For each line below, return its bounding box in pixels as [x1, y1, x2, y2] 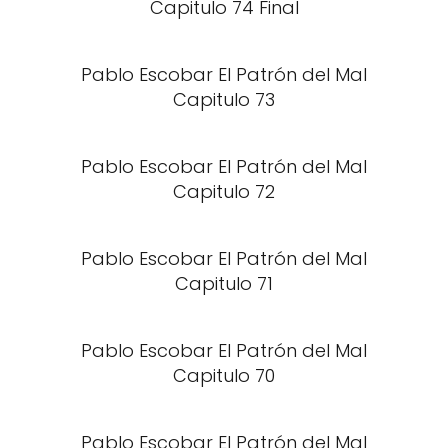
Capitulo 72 [173, 179, 275, 205]
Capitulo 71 [175, 271, 273, 297]
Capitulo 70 [173, 363, 275, 389]
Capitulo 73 [173, 87, 275, 113]
